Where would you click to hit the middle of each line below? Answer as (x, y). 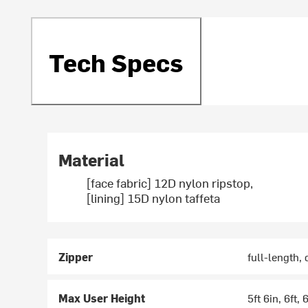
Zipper (76, 257)
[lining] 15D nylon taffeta (153, 198)
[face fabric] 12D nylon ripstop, (170, 183)
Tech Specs (117, 61)
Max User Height (102, 298)
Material (92, 160)
